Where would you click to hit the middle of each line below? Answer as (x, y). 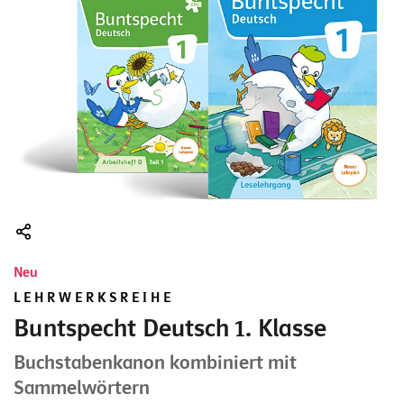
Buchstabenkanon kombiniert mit (155, 363)
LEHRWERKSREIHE (94, 298)
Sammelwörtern (82, 388)
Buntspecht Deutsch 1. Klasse (170, 329)
